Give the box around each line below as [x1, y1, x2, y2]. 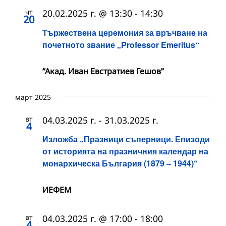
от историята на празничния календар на [42, 145, 208, 157]
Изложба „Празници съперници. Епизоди [42, 133, 210, 145]
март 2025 [15, 92, 51, 102]
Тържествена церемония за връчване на [42, 26, 207, 38]
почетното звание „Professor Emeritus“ [42, 38, 199, 50]
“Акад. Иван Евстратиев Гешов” [42, 65, 164, 77]
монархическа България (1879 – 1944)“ [42, 157, 198, 169]
